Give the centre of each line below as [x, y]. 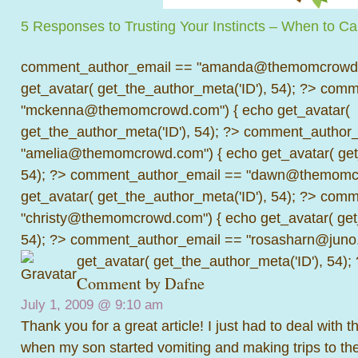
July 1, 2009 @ [68, 304]
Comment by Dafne [141, 283]
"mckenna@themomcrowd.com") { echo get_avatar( [185, 109]
